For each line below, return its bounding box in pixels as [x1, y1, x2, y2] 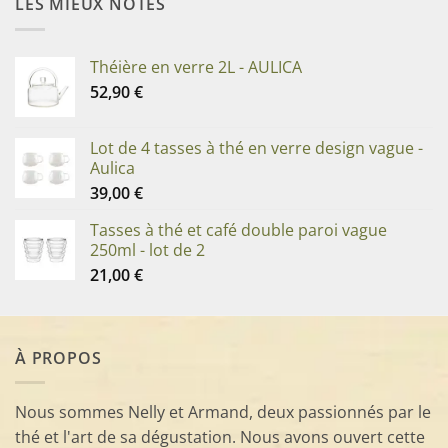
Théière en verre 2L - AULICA [90, 55, 302, 78]
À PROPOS [15, 346, 102, 369]
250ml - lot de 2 [90, 238, 205, 261]
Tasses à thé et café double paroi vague [90, 218, 387, 241]
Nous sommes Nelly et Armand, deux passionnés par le [15, 401, 431, 424]
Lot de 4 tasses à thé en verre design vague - [90, 136, 423, 159]
